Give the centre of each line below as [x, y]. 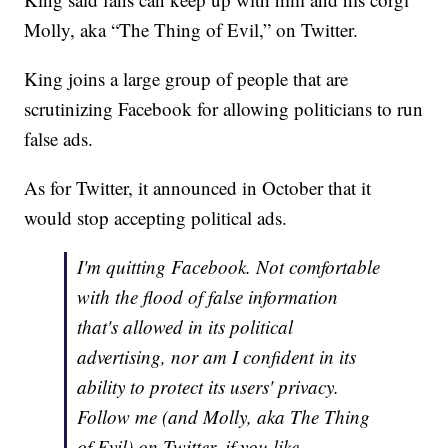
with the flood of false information [208, 297]
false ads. [59, 139]
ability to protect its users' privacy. [208, 387]
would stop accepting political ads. [156, 218]
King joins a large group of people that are [186, 79]
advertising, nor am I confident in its [217, 357]
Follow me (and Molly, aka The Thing [224, 417]
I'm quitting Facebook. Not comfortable [229, 267]
